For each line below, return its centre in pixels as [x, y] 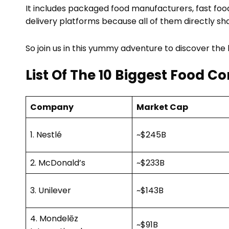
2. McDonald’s [58, 163]
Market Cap [162, 107]
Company [52, 107]
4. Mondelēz [54, 219]
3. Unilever [51, 191]
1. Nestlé [46, 135]
